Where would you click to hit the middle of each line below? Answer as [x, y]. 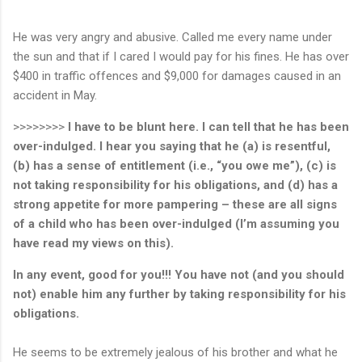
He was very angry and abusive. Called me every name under [173, 37]
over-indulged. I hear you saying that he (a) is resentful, [172, 146]
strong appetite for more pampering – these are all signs [175, 204]
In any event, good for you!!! [92, 274]
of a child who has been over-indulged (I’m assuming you [176, 223]
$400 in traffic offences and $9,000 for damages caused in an [177, 76]
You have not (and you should [259, 274]
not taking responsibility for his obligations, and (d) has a [175, 185]
